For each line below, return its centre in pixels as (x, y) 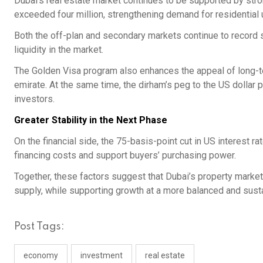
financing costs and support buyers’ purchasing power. (125, 155)
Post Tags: (39, 226)
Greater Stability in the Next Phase (91, 120)
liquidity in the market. (59, 49)
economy (41, 255)
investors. (34, 99)
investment (102, 255)
